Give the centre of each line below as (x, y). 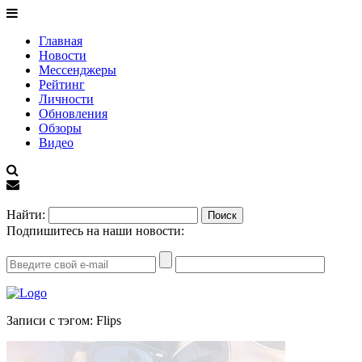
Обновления (73, 114)
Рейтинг (62, 84)
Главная (61, 41)
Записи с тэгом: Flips (64, 320)
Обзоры (60, 128)
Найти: (26, 215)
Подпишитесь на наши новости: (95, 231)
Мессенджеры (78, 70)
